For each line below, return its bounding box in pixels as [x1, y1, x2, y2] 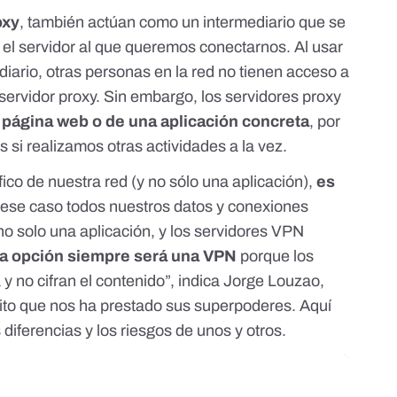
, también [19, 13, 89, 32]
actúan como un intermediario [88, 13, 296, 32]
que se [295, 13, 346, 32]
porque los [237, 247, 315, 266]
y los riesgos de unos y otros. [82, 322, 287, 340]
